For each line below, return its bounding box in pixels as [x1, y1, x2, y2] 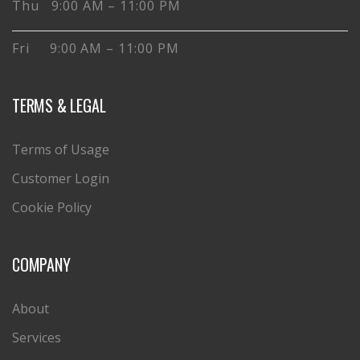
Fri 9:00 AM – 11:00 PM [12, 39, 179, 57]
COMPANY [12, 252, 71, 276]
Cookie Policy [12, 198, 92, 216]
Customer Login [12, 169, 109, 187]
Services [12, 328, 61, 346]
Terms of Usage [12, 140, 109, 158]
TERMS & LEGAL [12, 92, 106, 117]
